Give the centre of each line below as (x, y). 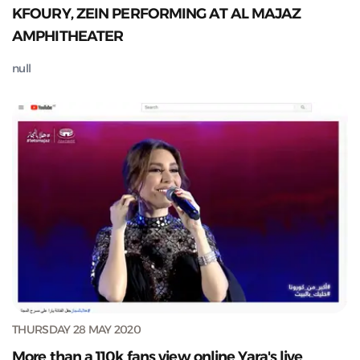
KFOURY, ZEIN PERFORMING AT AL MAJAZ (157, 14)
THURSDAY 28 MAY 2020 (76, 329)
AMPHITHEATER (68, 37)
